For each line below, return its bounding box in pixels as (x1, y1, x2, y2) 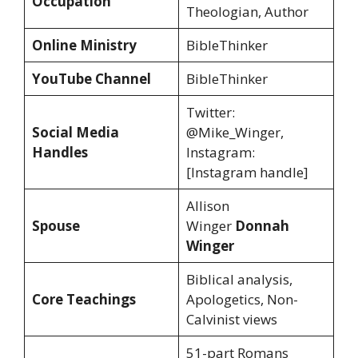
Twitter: (185, 103, 235, 122)
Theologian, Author (185, 2, 308, 22)
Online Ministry (31, 36, 137, 55)
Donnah (234, 217, 289, 236)
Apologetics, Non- (185, 290, 298, 309)
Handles (31, 143, 88, 162)
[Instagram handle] (185, 163, 308, 182)
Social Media (31, 123, 119, 142)
